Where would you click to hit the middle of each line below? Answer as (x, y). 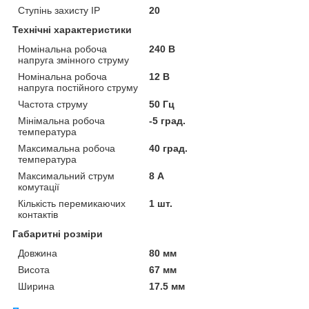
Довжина (38, 253)
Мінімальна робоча (61, 120)
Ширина (36, 286)
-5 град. (168, 120)
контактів (38, 214)
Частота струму (53, 104)
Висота (34, 269)
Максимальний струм (66, 176)
